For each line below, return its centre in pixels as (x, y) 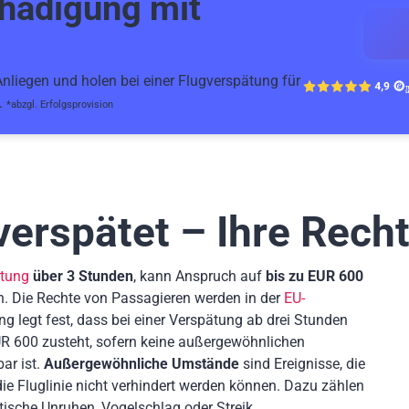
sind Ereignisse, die (302, 363)
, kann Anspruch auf (199, 276)
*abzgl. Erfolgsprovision (60, 104)
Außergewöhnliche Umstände (142, 363)
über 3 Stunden (83, 276)
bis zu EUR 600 (315, 276)
